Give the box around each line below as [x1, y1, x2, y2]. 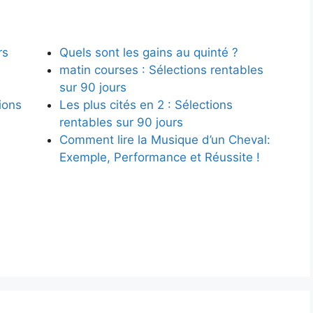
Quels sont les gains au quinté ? [59, 45, 238, 59]
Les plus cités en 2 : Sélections [59, 97, 233, 112]
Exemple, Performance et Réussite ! [59, 150, 260, 164]
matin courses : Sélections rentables [59, 62, 263, 77]
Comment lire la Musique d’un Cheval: [59, 132, 270, 147]
